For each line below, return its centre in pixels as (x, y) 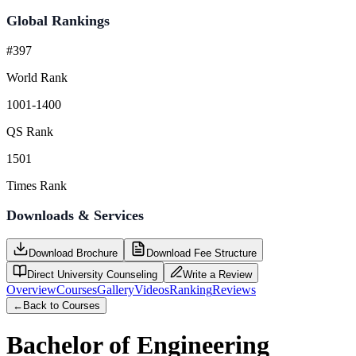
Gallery (116, 289)
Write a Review (217, 274)
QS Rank (30, 131)
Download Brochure (73, 253)
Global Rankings (58, 20)
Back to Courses (62, 305)
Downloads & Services (75, 215)
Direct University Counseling (92, 274)
